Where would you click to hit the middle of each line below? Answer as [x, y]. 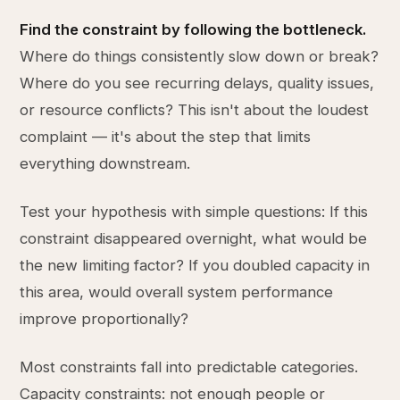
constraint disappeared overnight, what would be [194, 238]
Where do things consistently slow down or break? [200, 56]
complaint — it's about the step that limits [166, 137]
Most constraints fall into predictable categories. [189, 367]
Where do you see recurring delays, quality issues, [197, 83]
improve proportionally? [104, 319]
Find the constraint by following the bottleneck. [194, 29]
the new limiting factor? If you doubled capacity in [195, 265]
